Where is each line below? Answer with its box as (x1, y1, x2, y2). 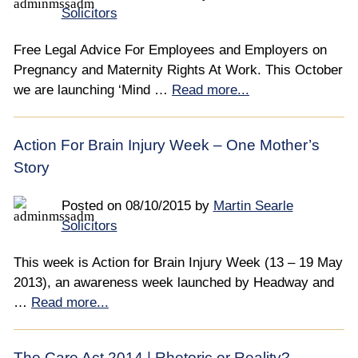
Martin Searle (213, 197, 293, 213)
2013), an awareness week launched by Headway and (14, 274, 334, 290)
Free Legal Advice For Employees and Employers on (14, 42, 327, 58)
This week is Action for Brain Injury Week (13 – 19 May (14, 254, 343, 270)
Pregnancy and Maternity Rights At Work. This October (14, 62, 343, 78)
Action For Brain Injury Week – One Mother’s (14, 136, 320, 153)
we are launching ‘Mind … (14, 82, 172, 97)
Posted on (61, 197, 121, 213)
